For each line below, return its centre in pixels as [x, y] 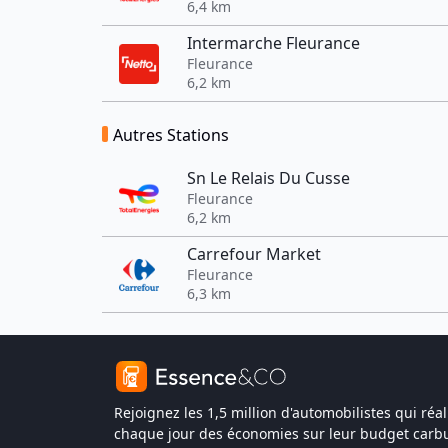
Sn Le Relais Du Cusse [268, 178]
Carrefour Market [254, 254]
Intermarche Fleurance [273, 43]
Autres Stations [171, 135]
